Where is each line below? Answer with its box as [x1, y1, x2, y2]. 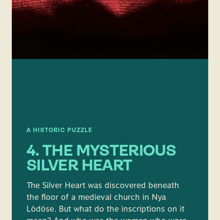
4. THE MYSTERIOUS [27, 144, 176, 160]
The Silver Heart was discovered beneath [27, 181, 179, 190]
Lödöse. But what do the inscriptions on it [27, 204, 185, 214]
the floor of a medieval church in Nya [27, 192, 166, 202]
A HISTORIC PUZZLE [27, 128, 92, 134]
